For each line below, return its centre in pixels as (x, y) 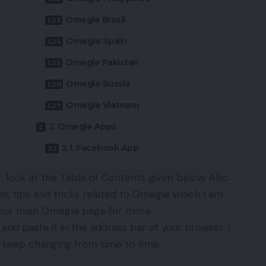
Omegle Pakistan (102, 63)
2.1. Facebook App (100, 148)
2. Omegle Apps (82, 127)
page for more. (116, 211)
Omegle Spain (96, 41)
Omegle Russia (98, 84)
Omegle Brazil (95, 20)
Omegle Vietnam (102, 105)
